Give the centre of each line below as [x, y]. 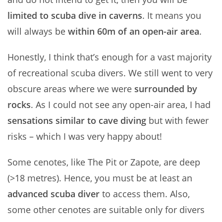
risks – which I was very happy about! [85, 136]
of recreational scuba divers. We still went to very [110, 73]
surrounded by [166, 88]
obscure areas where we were [71, 88]
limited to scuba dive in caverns [75, 15]
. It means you [172, 15]
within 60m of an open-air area [134, 31]
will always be [38, 31]
